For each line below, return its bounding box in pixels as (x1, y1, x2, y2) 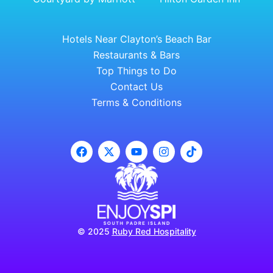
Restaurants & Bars (93, 48, 180, 61)
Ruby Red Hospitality (112, 225, 196, 236)
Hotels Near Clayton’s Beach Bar (62, 32, 211, 45)
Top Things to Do (96, 64, 177, 77)
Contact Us (110, 80, 163, 93)
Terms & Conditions (91, 96, 182, 108)
